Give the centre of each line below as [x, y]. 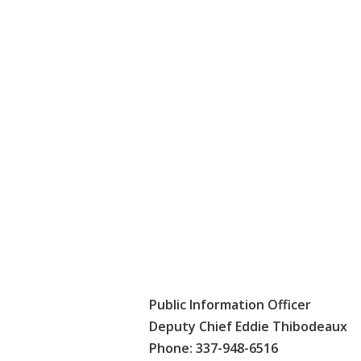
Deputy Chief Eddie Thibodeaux [248, 326]
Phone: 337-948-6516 [214, 348]
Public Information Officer [230, 304]
